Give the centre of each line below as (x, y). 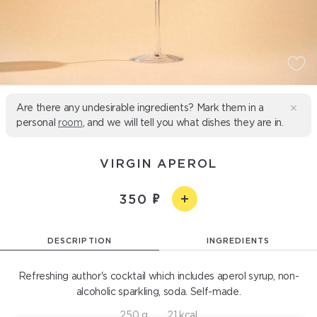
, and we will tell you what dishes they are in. (183, 122)
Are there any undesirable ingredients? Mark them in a (140, 108)
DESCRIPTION (80, 241)
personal (37, 122)
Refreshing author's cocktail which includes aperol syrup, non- (158, 276)
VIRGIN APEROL (158, 163)
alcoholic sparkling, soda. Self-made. (158, 292)
